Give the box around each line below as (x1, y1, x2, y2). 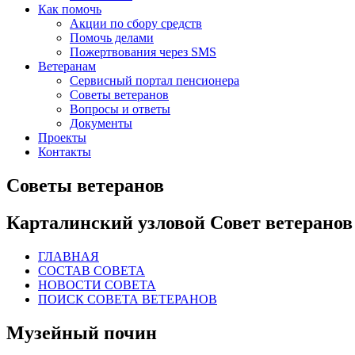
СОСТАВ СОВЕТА (38, 263, 145, 277)
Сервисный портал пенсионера (70, 74, 239, 87)
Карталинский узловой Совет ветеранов (6, 212, 353, 233)
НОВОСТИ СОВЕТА (38, 277, 156, 292)
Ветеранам (38, 59, 96, 73)
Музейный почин (6, 322, 157, 343)
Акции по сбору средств (70, 17, 202, 30)
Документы (70, 116, 132, 130)
